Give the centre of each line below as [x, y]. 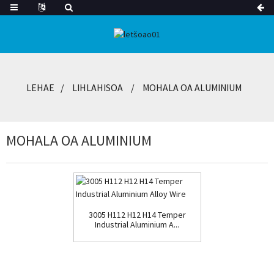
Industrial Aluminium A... [137, 225]
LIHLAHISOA [98, 88]
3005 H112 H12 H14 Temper [137, 215]
